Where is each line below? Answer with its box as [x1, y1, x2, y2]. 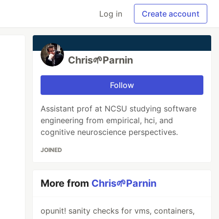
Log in [99, 9, 122, 19]
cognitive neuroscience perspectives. [41, 127, 178, 137]
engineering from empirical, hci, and [41, 115, 174, 125]
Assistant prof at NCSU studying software [41, 104, 197, 113]
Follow [110, 80, 134, 90]
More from [41, 177, 92, 189]
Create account [142, 9, 199, 19]
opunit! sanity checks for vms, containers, [41, 206, 195, 216]
